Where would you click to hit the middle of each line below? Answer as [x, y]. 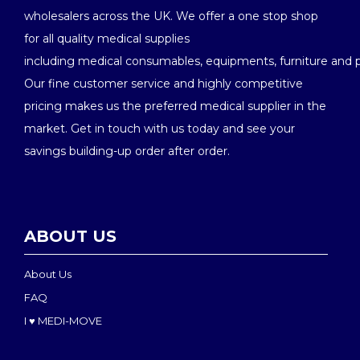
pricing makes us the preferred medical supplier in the [175, 106]
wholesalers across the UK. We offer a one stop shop [171, 16]
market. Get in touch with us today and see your [160, 129]
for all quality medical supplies [107, 39]
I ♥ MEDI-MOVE [63, 321]
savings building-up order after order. [127, 151]
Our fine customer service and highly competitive [164, 84]
